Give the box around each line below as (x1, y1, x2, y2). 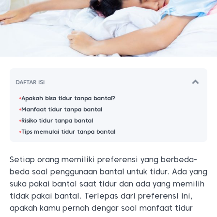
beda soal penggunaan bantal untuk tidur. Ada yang (10, 167, 207, 176)
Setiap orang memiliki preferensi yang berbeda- (10, 155, 197, 164)
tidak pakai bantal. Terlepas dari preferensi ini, (10, 191, 193, 201)
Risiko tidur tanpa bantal (21, 117, 93, 124)
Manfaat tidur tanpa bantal (21, 106, 102, 113)
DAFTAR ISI (15, 78, 45, 86)
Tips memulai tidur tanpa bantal (21, 128, 115, 135)
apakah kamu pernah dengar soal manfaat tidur (10, 203, 193, 213)
